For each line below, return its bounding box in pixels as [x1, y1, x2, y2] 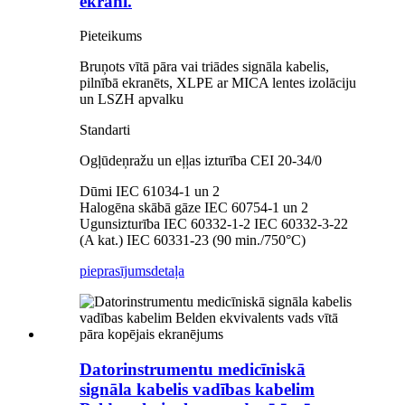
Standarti [80, 122, 130, 138]
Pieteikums [80, 28, 142, 44]
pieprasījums [80, 263, 151, 279]
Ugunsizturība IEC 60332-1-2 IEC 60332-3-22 [80, 216, 348, 232]
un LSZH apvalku [80, 91, 184, 108]
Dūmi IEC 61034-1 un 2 [80, 184, 220, 200]
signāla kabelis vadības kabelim [80, 379, 315, 399]
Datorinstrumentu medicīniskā [80, 359, 306, 379]
